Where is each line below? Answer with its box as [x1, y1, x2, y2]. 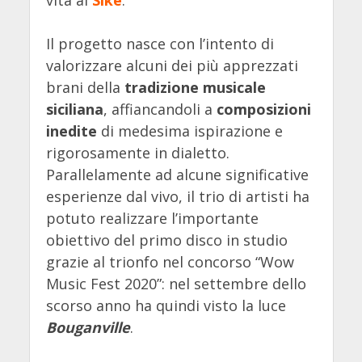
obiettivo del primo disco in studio [45, 230, 288, 250]
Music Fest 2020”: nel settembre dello [45, 274, 306, 294]
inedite [45, 121, 97, 141]
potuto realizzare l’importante [45, 208, 259, 229]
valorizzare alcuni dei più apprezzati [45, 56, 298, 76]
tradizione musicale [124, 78, 266, 98]
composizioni [216, 99, 311, 120]
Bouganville [45, 318, 130, 338]
